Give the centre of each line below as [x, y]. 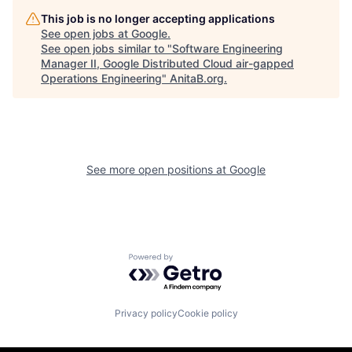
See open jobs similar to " [106, 48]
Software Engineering [227, 48]
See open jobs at [86, 33]
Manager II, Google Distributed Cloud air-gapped [167, 63]
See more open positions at [158, 169]
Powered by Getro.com [197, 260]
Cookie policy [207, 313]
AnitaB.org [197, 78]
